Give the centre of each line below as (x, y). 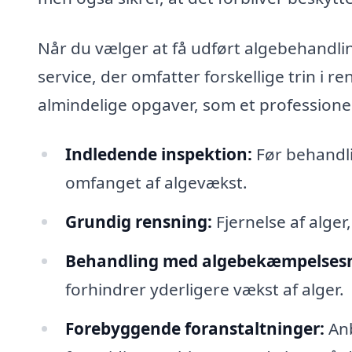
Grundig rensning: (138, 222)
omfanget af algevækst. (156, 183)
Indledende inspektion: (158, 154)
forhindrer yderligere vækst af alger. (204, 289)
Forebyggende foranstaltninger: (194, 328)
